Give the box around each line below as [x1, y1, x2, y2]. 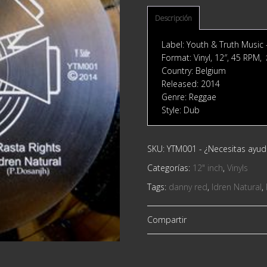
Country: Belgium [162, 65, 226, 76]
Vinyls [227, 162, 249, 173]
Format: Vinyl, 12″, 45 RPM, [162, 52, 265, 63]
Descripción [155, 13, 193, 23]
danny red [169, 181, 208, 193]
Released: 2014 [162, 78, 221, 89]
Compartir [147, 214, 187, 225]
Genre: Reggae [162, 91, 217, 103]
